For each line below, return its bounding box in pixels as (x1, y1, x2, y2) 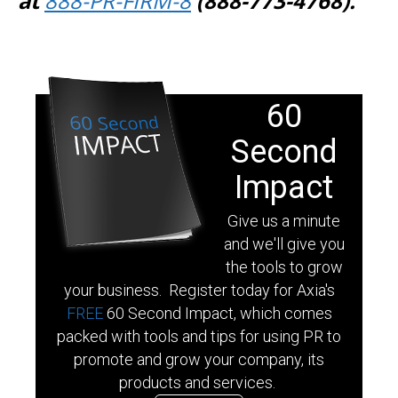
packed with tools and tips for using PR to (57, 326, 341, 346)
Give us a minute (227, 211, 340, 230)
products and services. (119, 372, 279, 392)
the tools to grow (225, 257, 343, 276)
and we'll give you (223, 234, 345, 253)
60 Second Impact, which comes (106, 303, 332, 322)
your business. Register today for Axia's (63, 280, 335, 299)
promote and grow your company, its (74, 349, 324, 369)
